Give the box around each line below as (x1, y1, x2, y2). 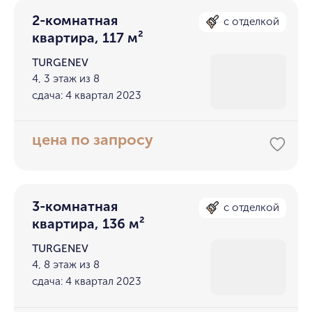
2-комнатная (32, 12, 118, 29)
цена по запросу (32, 131, 154, 150)
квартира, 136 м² (32, 215, 146, 232)
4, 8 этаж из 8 (32, 258, 100, 271)
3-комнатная (32, 198, 118, 214)
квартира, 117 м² (32, 29, 144, 46)
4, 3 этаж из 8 (32, 72, 100, 85)
